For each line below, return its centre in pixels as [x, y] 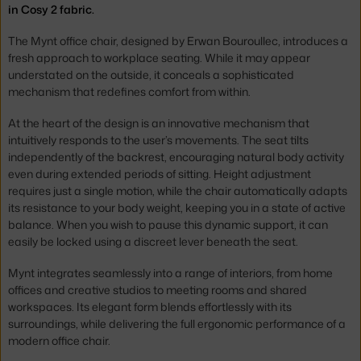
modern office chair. [59, 341]
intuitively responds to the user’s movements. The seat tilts [158, 140]
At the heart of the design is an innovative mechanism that [159, 123]
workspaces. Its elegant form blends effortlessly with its [150, 307]
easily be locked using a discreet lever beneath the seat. [153, 242]
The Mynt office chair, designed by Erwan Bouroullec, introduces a [178, 41]
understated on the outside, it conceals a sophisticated [151, 75]
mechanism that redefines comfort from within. [129, 92]
